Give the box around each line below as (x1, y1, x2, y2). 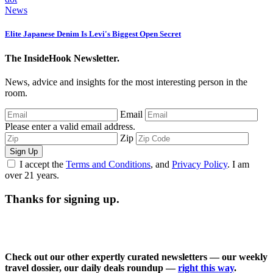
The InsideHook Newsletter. (5, 52, 119, 63)
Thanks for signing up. (5, 192, 119, 205)
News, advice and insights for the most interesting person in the (5, 76, 247, 87)
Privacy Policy (172, 158, 227, 169)
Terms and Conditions (66, 158, 151, 169)
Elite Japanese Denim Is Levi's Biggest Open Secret (5, 29, 181, 39)
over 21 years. (5, 169, 59, 180)
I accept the (19, 158, 66, 169)
